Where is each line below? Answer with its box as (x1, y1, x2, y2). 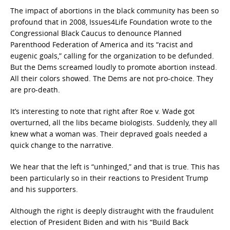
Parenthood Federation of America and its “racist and (10, 40, 193, 49)
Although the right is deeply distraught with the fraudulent (10, 206, 214, 216)
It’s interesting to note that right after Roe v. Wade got (10, 106, 195, 116)
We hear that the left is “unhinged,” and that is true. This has (10, 162, 220, 171)
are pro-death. (10, 85, 60, 94)
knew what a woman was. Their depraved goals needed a (10, 129, 207, 139)
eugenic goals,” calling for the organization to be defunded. (10, 51, 214, 61)
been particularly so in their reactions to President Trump (10, 173, 208, 183)
